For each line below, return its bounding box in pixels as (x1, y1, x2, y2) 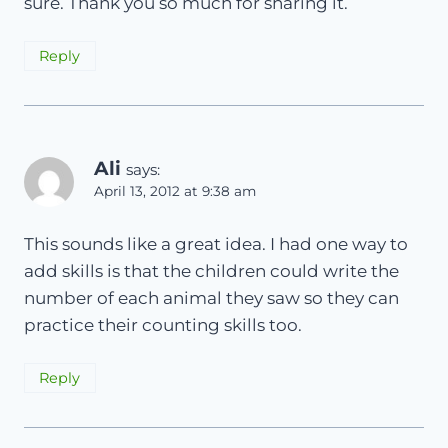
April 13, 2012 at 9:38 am (94, 183, 256, 200)
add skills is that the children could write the (24, 261, 399, 281)
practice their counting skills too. (24, 315, 302, 335)
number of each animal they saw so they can (24, 288, 399, 308)
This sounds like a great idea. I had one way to (24, 234, 408, 254)
